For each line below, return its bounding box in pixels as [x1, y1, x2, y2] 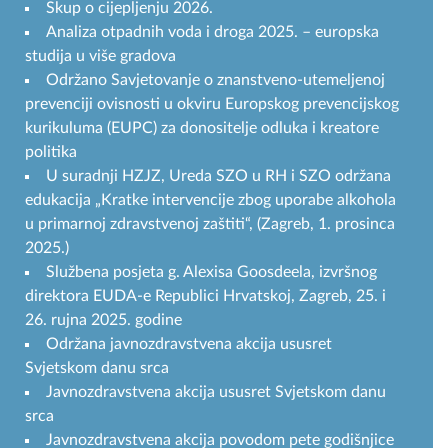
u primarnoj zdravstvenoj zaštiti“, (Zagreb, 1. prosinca [25, 215, 395, 232]
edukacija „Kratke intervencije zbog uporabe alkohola [25, 191, 396, 208]
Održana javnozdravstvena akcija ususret [46, 335, 332, 352]
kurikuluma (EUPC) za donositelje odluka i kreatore [25, 119, 379, 136]
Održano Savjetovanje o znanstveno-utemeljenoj [46, 71, 385, 88]
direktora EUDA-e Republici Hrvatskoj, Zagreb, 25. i [25, 287, 386, 304]
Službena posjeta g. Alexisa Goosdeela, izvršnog [46, 263, 377, 280]
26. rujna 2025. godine [25, 311, 182, 328]
